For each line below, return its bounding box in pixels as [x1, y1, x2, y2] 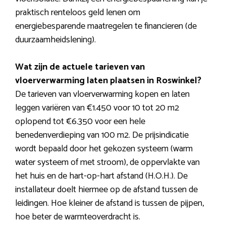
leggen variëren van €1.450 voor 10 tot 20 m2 [15, 100, 179, 116]
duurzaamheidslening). [15, 32, 96, 48]
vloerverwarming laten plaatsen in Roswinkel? [15, 73, 201, 89]
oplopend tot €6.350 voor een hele [15, 114, 145, 130]
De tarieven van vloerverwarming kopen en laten [15, 87, 190, 102]
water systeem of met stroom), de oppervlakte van [15, 155, 200, 171]
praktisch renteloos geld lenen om [15, 5, 140, 21]
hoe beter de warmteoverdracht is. [15, 209, 140, 225]
